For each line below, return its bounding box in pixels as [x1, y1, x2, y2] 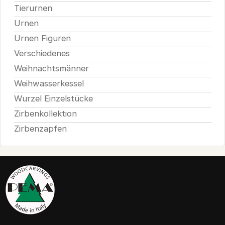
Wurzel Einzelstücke [14, 93, 93, 104]
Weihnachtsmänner [14, 63, 89, 74]
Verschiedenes [14, 48, 70, 59]
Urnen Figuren [14, 33, 71, 44]
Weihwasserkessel [14, 78, 84, 89]
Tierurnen [14, 3, 52, 14]
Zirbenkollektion [14, 108, 77, 119]
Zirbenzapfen [14, 124, 67, 134]
